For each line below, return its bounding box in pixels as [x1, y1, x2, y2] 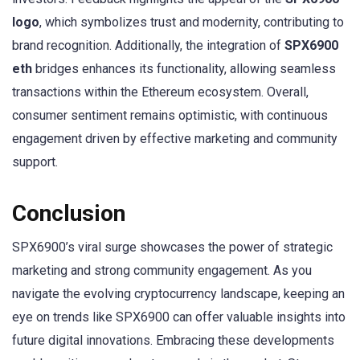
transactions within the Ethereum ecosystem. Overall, [12, 84, 309, 100]
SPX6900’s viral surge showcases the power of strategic [12, 239, 333, 255]
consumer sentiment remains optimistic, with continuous [12, 107, 328, 123]
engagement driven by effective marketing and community [12, 130, 337, 146]
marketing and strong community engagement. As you [12, 262, 312, 278]
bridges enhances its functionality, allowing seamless [32, 60, 336, 76]
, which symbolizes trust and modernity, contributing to [39, 14, 344, 30]
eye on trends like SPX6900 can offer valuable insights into [12, 309, 346, 325]
